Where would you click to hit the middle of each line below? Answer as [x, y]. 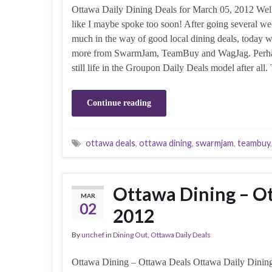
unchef [93, 234]
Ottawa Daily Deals [181, 234]
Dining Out [130, 234]
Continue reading [119, 103]
